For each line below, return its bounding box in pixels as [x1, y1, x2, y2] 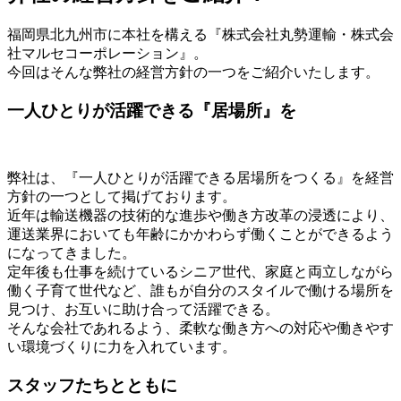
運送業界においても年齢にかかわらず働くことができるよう [7, 226, 394, 243]
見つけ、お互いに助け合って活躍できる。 [7, 302, 279, 318]
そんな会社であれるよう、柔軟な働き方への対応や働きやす [7, 320, 394, 337]
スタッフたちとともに [7, 375, 177, 395]
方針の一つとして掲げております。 [7, 189, 236, 205]
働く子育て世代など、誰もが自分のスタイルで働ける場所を [7, 283, 394, 299]
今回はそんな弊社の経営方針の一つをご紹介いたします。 [7, 64, 380, 80]
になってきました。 [7, 245, 136, 261]
